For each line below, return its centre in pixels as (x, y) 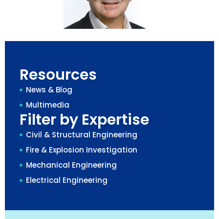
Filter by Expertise (84, 120)
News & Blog (49, 89)
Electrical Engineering (66, 180)
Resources (58, 75)
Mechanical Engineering (71, 165)
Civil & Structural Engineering (81, 134)
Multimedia (47, 105)
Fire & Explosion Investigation (81, 150)
